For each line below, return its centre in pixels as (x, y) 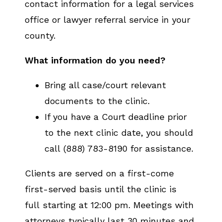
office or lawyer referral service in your (108, 20)
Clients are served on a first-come (99, 173)
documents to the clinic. (97, 101)
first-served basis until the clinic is (101, 189)
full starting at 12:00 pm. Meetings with (109, 205)
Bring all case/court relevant (105, 85)
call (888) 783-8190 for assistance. (120, 148)
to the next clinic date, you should (119, 133)
